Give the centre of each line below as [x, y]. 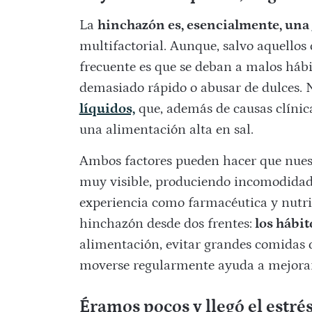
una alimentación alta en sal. [166, 130]
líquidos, [107, 109]
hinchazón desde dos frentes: [165, 224]
